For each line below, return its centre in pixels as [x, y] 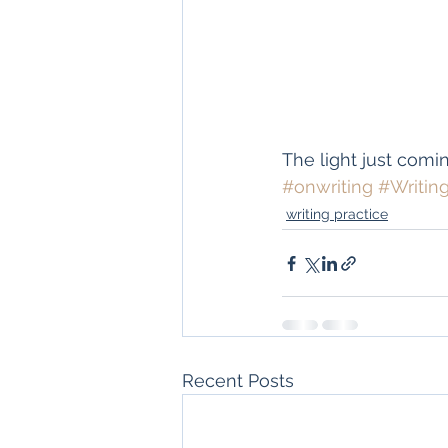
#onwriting [327, 186]
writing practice [337, 214]
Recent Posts [238, 380]
